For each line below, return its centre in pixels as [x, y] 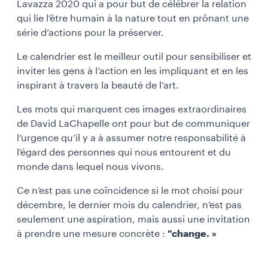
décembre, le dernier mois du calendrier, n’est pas [129, 205]
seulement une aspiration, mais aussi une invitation [133, 219]
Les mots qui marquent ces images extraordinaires [132, 109]
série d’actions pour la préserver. [90, 33]
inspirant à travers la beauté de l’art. [98, 85]
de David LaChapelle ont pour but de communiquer [133, 124]
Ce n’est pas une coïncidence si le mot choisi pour [130, 191]
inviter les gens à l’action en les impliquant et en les [133, 71]
